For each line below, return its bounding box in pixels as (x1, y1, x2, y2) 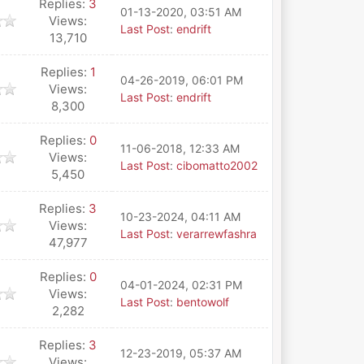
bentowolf (175, 295, 229, 309)
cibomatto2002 (175, 158, 258, 172)
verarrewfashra (175, 227, 257, 240)
